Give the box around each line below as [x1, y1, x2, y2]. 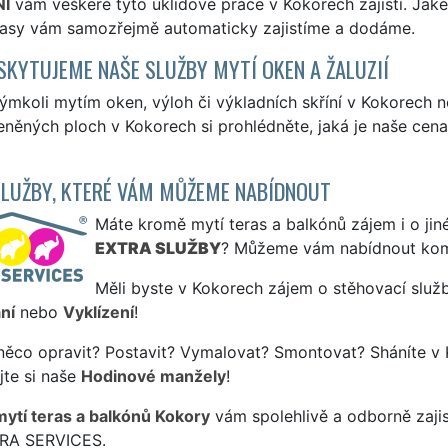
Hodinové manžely [80, 365, 226, 386]
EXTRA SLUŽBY [94, 237, 221, 258]
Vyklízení [62, 301, 134, 322]
